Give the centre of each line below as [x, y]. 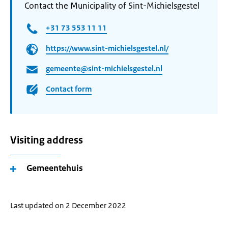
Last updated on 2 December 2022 [68, 205]
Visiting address [47, 140]
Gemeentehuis [55, 168]
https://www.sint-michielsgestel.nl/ [107, 48]
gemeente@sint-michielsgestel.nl [104, 69]
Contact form [69, 89]
